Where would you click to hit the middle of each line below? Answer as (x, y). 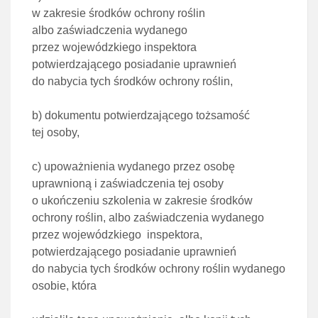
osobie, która (64, 286)
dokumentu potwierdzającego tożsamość (147, 115)
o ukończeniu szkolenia (93, 201)
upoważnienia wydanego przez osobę (139, 166)
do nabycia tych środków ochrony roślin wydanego (159, 269)
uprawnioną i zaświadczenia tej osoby (128, 183)
